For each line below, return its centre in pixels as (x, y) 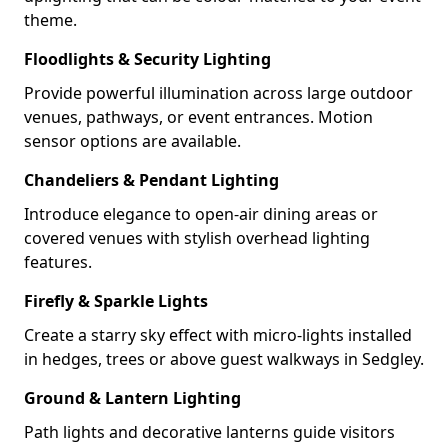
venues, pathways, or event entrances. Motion (198, 117)
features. (58, 262)
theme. (50, 20)
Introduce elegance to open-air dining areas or (201, 214)
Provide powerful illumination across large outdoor (218, 93)
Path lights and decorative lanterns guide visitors (209, 432)
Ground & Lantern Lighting (132, 398)
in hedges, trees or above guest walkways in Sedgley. (224, 359)
